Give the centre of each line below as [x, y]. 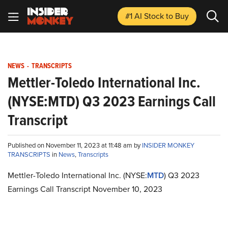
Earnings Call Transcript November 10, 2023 [85, 189]
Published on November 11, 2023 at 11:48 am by [75, 145]
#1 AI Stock [146, 16]
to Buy [177, 16]
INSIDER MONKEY [168, 145]
